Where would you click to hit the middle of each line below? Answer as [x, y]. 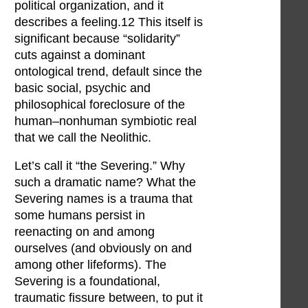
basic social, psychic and [82, 88]
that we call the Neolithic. [83, 137]
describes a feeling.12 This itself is [109, 22]
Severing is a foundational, [87, 282]
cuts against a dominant [80, 55]
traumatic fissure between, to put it [109, 298]
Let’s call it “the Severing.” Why [100, 166]
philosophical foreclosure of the [100, 104]
